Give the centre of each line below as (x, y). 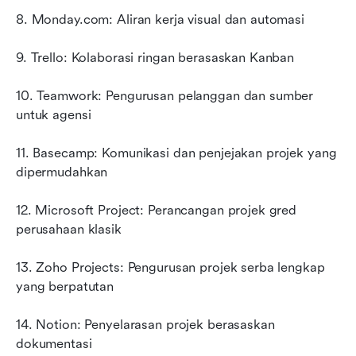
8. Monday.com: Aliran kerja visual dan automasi (160, 19)
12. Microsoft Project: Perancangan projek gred (157, 210)
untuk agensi (54, 114)
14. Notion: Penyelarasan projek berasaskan (145, 324)
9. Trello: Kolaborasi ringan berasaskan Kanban (155, 57)
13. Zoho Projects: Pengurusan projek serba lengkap (170, 267)
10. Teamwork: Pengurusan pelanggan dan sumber (165, 95)
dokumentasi (54, 343)
